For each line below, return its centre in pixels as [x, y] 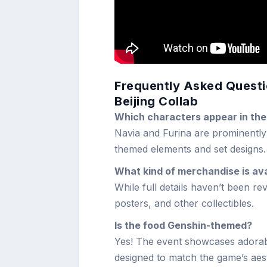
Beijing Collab [156, 101]
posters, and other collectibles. [184, 203]
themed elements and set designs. [190, 149]
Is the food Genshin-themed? [183, 225]
